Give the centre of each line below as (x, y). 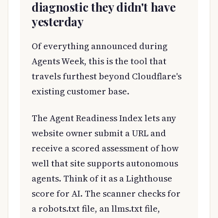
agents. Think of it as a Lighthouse (102, 178)
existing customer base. (81, 91)
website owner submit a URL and (99, 133)
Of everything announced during (100, 46)
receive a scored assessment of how (105, 148)
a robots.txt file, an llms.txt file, (96, 208)
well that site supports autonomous (105, 163)
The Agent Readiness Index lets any (104, 118)
